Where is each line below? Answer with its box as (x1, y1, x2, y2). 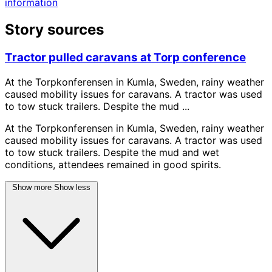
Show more (12, 182, 52, 192)
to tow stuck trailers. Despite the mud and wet (5, 146, 219, 158)
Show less (54, 182, 90, 192)
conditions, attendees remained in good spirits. (5, 158, 221, 171)
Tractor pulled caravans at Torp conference (5, 50, 246, 65)
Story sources (5, 21, 104, 39)
